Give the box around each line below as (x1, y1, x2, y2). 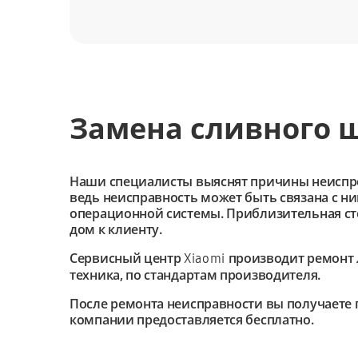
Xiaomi (184, 251, 225, 266)
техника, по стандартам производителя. (70, 266, 320, 284)
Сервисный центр (70, 249, 185, 267)
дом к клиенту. (70, 221, 162, 238)
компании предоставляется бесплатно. (70, 311, 314, 328)
